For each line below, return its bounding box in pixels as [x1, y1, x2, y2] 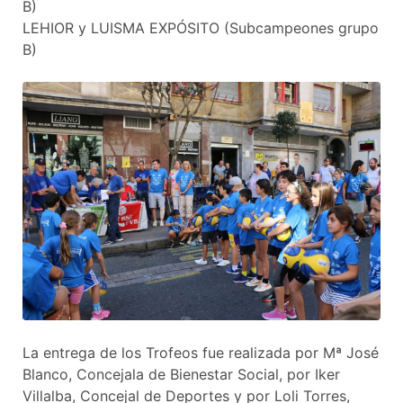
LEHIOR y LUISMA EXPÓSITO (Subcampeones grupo [22, 19, 379, 38]
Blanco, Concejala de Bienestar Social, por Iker [22, 365, 340, 384]
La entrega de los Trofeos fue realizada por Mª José [22, 344, 379, 363]
